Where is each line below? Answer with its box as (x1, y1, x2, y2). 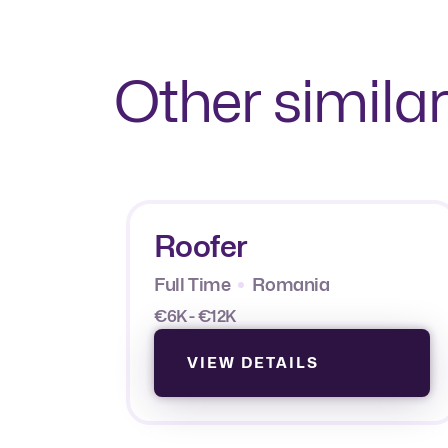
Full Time (154, 273, 231, 295)
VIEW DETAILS (187, 353, 319, 372)
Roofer (154, 227, 248, 264)
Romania (252, 273, 330, 295)
